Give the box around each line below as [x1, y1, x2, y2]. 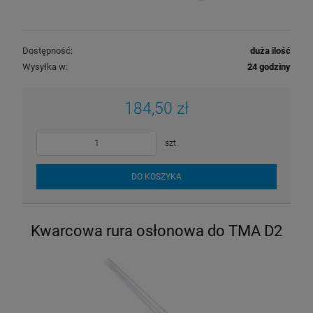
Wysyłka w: [22, 61, 68, 72]
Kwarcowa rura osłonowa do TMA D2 [31, 221, 282, 240]
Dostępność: [22, 45, 73, 56]
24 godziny [247, 61, 291, 72]
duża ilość [250, 45, 291, 56]
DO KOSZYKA [131, 171, 182, 182]
